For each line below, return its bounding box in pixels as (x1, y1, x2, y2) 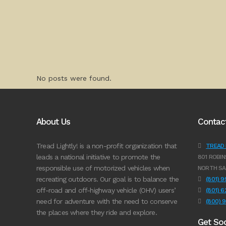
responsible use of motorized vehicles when (36, 164, 170, 172)
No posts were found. (36, 74, 111, 82)
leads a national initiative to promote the (36, 153, 160, 161)
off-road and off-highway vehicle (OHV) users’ (36, 186, 176, 194)
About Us (36, 117, 70, 127)
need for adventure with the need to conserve (36, 197, 177, 205)
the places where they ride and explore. (36, 208, 157, 216)
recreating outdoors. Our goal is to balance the (36, 175, 179, 183)
